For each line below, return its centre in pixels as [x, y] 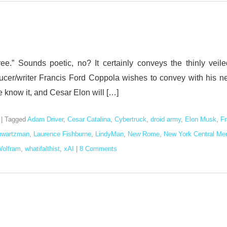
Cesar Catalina [89, 119]
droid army [166, 119]
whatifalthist [42, 148]
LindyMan [109, 134]
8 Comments [98, 148]
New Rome [144, 134]
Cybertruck [130, 119]
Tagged [16, 119]
